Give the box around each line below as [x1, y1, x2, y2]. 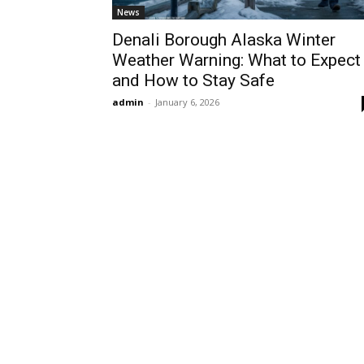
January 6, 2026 [155, 96, 219, 108]
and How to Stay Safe [112, 71, 275, 90]
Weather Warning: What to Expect [112, 50, 361, 70]
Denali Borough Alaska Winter [112, 30, 336, 50]
